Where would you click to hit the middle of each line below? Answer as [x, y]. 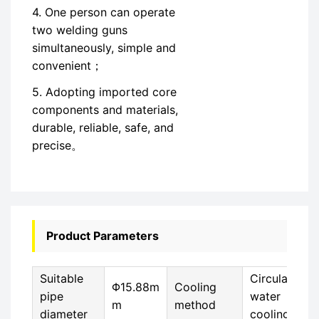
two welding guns [80, 30]
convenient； [67, 66]
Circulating [279, 278]
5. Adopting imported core [104, 92]
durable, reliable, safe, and [103, 127]
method [195, 305]
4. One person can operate [104, 12]
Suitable [62, 278]
